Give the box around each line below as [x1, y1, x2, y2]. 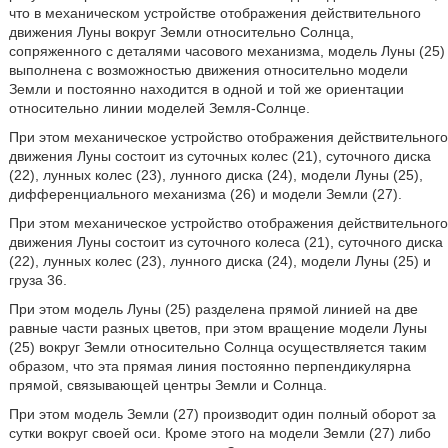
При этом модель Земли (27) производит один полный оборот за [8, 406, 436, 422]
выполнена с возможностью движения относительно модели [8, 62, 408, 78]
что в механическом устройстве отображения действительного [8, 5, 421, 21]
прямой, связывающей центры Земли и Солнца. [8, 377, 327, 393]
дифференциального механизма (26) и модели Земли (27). [8, 186, 402, 202]
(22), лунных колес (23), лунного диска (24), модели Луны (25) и [8, 253, 431, 269]
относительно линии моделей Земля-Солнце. [8, 100, 310, 116]
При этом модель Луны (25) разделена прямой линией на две [8, 301, 418, 317]
